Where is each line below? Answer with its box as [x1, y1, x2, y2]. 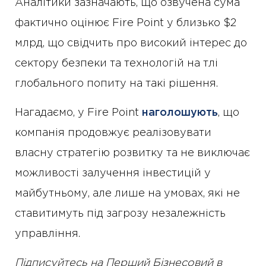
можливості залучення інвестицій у [15, 169, 211, 179]
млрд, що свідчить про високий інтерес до [15, 39, 247, 49]
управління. [15, 229, 80, 239]
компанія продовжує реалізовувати [15, 128, 211, 138]
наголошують [142, 108, 218, 118]
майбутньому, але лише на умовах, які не [15, 189, 240, 199]
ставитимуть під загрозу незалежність [15, 209, 226, 219]
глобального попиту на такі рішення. [15, 79, 218, 89]
